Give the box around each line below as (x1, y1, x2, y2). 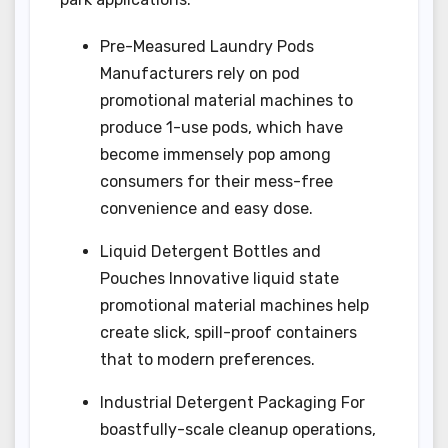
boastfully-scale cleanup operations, (100, 420, 376, 440)
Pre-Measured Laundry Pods (100, 37, 314, 57)
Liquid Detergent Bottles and (100, 242, 321, 262)
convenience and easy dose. (100, 199, 313, 219)
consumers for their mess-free (100, 172, 333, 192)
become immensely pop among (100, 145, 331, 165)
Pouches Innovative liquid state (100, 269, 339, 289)
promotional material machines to (100, 91, 353, 111)
